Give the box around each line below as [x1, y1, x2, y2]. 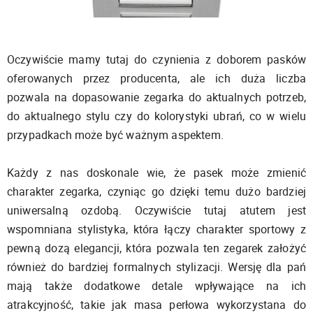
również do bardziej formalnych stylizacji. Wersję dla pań [7, 259, 306, 275]
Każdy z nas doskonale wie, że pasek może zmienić [7, 165, 306, 181]
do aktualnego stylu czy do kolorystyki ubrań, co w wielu [7, 108, 306, 124]
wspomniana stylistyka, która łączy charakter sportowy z [7, 221, 306, 238]
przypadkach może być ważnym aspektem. [7, 127, 224, 143]
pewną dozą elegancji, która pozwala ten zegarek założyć [7, 240, 306, 256]
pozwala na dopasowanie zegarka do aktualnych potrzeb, [7, 89, 306, 105]
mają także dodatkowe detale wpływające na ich [7, 278, 306, 294]
